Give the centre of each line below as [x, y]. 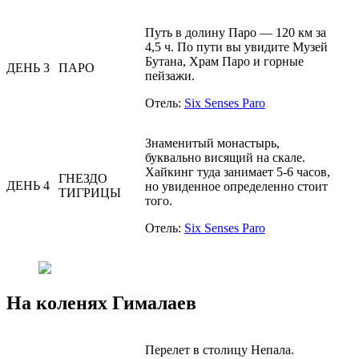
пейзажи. [169, 75]
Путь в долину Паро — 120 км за [235, 32]
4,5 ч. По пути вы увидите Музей [236, 46]
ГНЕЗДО [83, 178]
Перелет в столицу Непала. [219, 350]
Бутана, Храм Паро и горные [224, 61]
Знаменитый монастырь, [212, 143]
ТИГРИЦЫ [89, 192]
